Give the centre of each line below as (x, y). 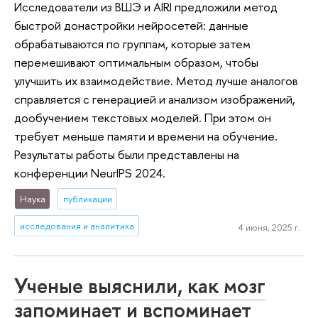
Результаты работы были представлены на (127, 154)
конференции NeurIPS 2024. (90, 172)
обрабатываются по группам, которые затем (132, 43)
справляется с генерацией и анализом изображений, (155, 99)
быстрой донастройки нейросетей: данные (131, 25)
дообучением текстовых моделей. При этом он (143, 117)
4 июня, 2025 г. (268, 227)
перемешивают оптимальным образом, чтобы (136, 62)
